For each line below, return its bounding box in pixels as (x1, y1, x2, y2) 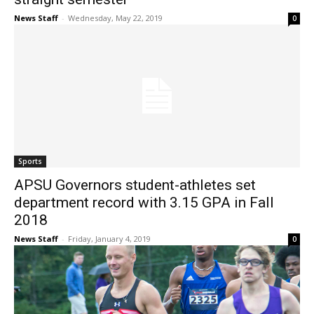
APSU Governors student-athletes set (14, 177, 256, 194)
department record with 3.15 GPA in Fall (14, 194, 274, 212)
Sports (18, 156, 42, 167)
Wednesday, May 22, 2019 (68, 13, 163, 24)
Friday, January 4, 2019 (68, 233, 151, 245)
